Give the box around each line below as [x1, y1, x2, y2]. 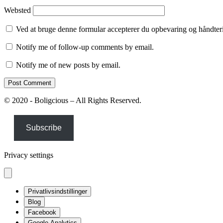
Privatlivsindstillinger [28, 188, 87, 196]
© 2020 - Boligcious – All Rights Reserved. [4, 96, 141, 105]
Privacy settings [4, 151, 53, 160]
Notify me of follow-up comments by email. [16, 43, 154, 52]
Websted [4, 6, 31, 15]
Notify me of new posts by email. [16, 61, 120, 70]
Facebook [28, 209, 56, 217]
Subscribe [26, 123, 62, 132]
